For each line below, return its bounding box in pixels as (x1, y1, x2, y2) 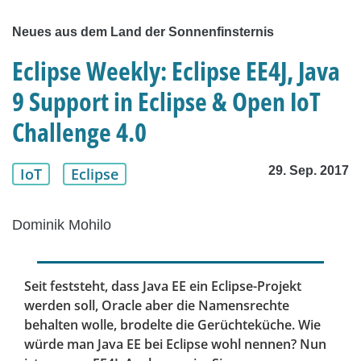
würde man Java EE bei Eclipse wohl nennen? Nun (24, 335, 326, 354)
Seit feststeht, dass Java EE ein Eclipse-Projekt (24, 277, 301, 296)
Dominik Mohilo (12, 217, 111, 234)
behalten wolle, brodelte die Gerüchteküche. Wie (24, 316, 321, 334)
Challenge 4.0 (12, 114, 147, 150)
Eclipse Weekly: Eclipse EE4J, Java (12, 53, 340, 89)
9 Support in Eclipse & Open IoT (12, 84, 321, 119)
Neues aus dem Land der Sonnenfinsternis (12, 25, 274, 39)
